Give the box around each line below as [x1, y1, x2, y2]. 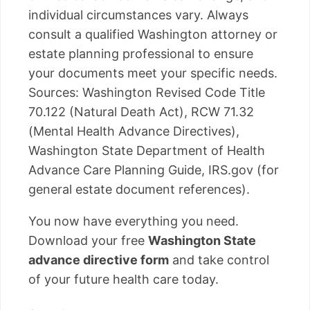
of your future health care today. [28, 271, 219, 286]
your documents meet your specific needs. [28, 65, 277, 80]
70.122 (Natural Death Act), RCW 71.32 [28, 104, 254, 119]
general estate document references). [28, 181, 250, 197]
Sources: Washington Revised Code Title [28, 84, 265, 100]
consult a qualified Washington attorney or [28, 26, 277, 42]
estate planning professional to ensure [28, 46, 253, 61]
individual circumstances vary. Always [28, 7, 248, 22]
